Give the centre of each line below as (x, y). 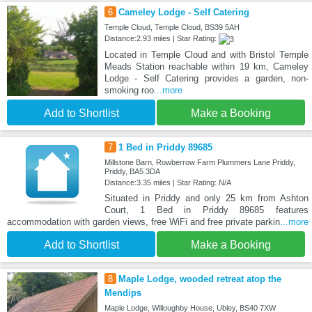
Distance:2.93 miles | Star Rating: (161, 39)
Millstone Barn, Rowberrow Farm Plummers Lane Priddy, (200, 163)
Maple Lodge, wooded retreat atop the (200, 279)
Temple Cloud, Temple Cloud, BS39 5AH (172, 28)
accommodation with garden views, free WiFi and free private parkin (143, 222)
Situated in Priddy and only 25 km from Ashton (206, 198)
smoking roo (129, 91)
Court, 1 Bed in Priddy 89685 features (206, 210)
